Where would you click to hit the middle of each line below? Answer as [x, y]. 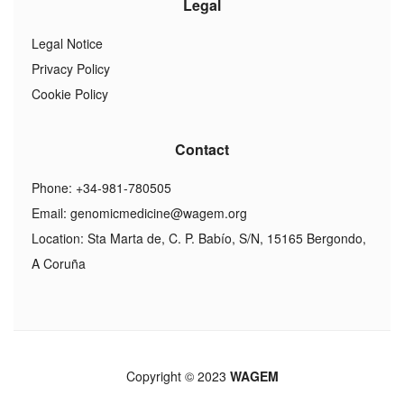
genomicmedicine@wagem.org [159, 213]
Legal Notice [67, 43]
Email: [51, 213]
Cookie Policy [70, 94]
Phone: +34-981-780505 [101, 188]
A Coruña [59, 263]
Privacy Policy [71, 69]
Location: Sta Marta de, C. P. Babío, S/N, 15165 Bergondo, [199, 238]
